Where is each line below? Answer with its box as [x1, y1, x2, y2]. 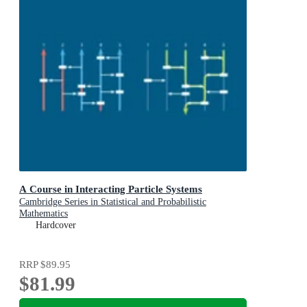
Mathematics [19, 208, 68, 219]
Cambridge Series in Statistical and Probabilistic [19, 197, 206, 208]
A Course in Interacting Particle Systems [19, 183, 202, 195]
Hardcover [36, 220, 76, 231]
